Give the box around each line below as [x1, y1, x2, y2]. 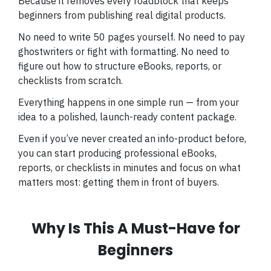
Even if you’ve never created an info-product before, [18, 132, 246, 145]
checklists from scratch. [18, 74, 123, 87]
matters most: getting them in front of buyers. [18, 176, 219, 188]
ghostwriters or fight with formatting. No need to [18, 45, 229, 57]
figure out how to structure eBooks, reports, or [18, 60, 221, 72]
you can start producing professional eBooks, [18, 147, 217, 159]
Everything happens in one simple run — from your [18, 96, 239, 108]
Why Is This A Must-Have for [31, 218, 240, 238]
